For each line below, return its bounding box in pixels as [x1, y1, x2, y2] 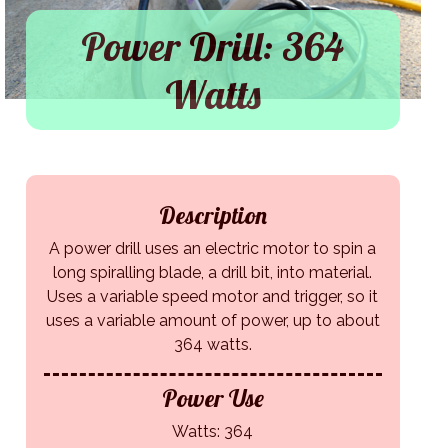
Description [158, 200, 267, 231]
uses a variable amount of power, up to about [45, 311, 380, 331]
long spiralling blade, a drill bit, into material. [53, 263, 373, 283]
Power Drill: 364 [81, 21, 345, 72]
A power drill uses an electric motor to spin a [49, 239, 377, 259]
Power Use [161, 383, 264, 414]
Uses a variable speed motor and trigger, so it [47, 287, 379, 307]
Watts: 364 [172, 422, 254, 442]
